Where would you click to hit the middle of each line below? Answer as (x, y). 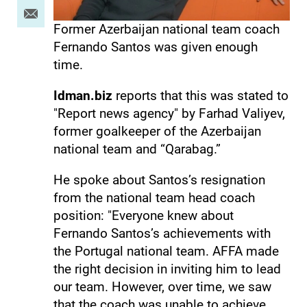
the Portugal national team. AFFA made (166, 251)
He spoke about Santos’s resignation (159, 180)
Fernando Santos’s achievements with (162, 234)
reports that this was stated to (200, 96)
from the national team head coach (154, 198)
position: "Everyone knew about (143, 216)
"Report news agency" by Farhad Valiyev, (169, 114)
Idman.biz (83, 96)
